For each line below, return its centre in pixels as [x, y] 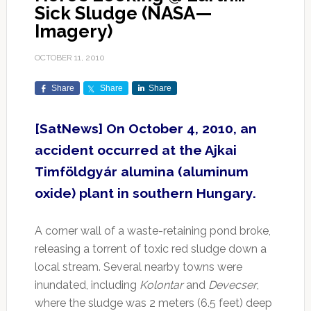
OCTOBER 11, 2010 [69, 58]
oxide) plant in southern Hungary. [145, 193]
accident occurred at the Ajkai [135, 150]
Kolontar [161, 285]
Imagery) [73, 32]
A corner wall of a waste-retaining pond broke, [152, 231]
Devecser [232, 285]
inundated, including [87, 285]
